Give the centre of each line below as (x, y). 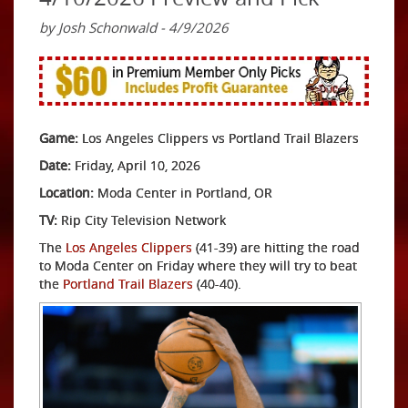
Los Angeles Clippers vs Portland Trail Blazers (219, 138)
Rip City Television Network (142, 220)
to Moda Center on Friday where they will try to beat (198, 265)
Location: (66, 193)
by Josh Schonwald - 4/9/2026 (134, 27)
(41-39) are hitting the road (276, 247)
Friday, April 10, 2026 (136, 165)
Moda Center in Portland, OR (183, 193)
